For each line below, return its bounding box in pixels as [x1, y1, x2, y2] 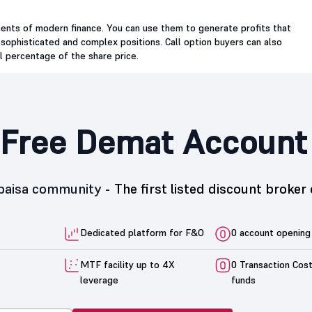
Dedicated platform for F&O [80, 226, 204, 240]
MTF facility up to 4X [80, 258, 175, 271]
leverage [80, 273, 118, 286]
